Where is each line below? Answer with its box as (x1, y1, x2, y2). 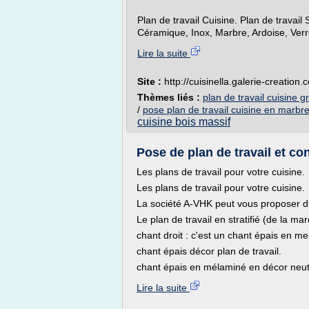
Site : (137, 76, 164, 87)
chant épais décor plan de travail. (137, 246, 281, 257)
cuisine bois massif (137, 116, 230, 128)
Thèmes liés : (137, 92, 203, 103)
